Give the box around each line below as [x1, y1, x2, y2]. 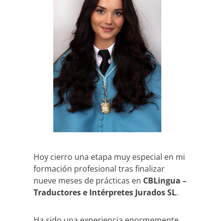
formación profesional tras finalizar [34, 163, 165, 175]
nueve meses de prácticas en [34, 175, 143, 186]
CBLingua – [143, 175, 186, 186]
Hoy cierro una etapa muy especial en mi [34, 151, 185, 163]
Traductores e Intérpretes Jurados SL [34, 187, 176, 198]
